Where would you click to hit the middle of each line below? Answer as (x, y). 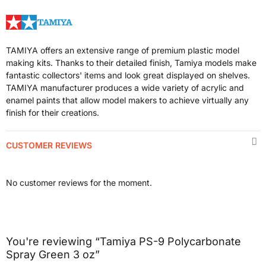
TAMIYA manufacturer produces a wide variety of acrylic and (125, 87)
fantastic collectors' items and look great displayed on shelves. (128, 75)
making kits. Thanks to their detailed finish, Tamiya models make (131, 62)
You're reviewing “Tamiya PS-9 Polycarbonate (123, 241)
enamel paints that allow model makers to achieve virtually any (127, 100)
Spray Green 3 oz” (53, 254)
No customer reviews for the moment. (79, 182)
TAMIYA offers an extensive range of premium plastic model (123, 50)
